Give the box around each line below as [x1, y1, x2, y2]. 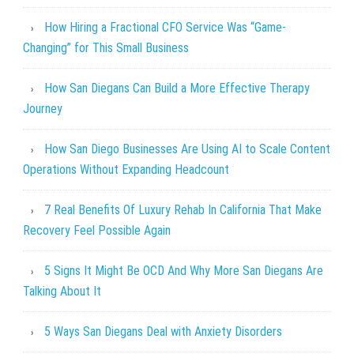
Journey [22, 100, 62, 116]
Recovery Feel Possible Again [22, 222, 171, 238]
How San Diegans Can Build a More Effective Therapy [43, 80, 310, 96]
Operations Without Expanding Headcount [22, 161, 229, 177]
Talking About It [22, 283, 101, 299]
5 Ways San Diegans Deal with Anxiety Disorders [43, 323, 282, 339]
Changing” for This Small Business [22, 40, 189, 55]
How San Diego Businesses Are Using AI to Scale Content [43, 141, 330, 156]
